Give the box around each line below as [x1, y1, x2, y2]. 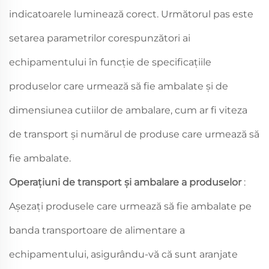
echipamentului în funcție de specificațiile [9, 56, 211, 68]
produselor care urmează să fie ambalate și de [9, 80, 228, 92]
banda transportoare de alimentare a [9, 224, 185, 236]
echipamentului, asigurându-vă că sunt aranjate [9, 248, 238, 260]
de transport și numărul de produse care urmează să [9, 128, 259, 140]
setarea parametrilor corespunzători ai [9, 32, 190, 44]
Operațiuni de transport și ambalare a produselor [9, 176, 244, 188]
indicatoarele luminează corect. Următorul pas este [9, 8, 253, 20]
